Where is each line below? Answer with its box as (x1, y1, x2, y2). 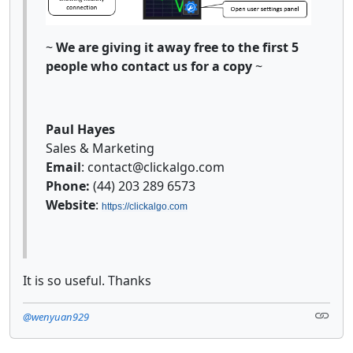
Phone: (46, 176, 93, 195)
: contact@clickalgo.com (81, 158, 225, 176)
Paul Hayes (46, 120, 115, 138)
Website (46, 195, 95, 214)
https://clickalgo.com (102, 200, 188, 212)
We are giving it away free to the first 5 (56, 38, 299, 56)
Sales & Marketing (46, 139, 154, 157)
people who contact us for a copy (46, 57, 252, 75)
